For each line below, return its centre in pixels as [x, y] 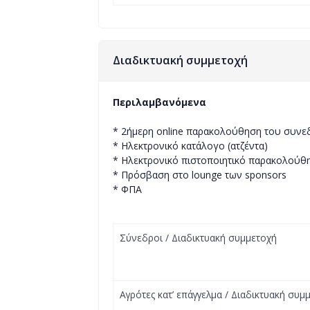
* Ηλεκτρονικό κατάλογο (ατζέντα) [191, 146]
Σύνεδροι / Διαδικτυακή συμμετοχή [199, 238]
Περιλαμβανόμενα [159, 102]
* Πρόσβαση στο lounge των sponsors [199, 175]
